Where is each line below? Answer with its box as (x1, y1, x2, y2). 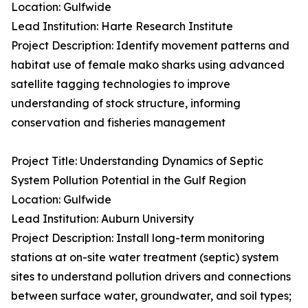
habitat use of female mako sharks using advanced (11, 58, 285, 72)
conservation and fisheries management (11, 115, 225, 130)
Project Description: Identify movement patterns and (11, 38, 289, 53)
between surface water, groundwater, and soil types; (11, 289, 291, 303)
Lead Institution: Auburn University (11, 212, 194, 226)
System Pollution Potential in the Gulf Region (11, 173, 246, 188)
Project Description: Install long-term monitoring (11, 231, 265, 245)
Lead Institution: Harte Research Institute (11, 19, 233, 34)
